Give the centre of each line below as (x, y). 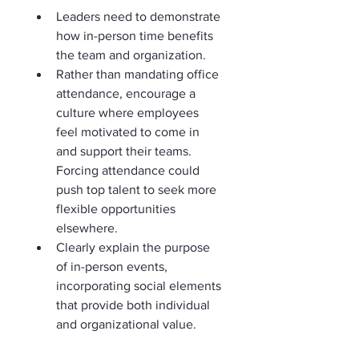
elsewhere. (87, 228)
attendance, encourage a (127, 93)
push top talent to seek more (138, 189)
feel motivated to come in (129, 131)
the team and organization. (131, 54)
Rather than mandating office (139, 74)
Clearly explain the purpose (135, 247)
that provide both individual (135, 305)
